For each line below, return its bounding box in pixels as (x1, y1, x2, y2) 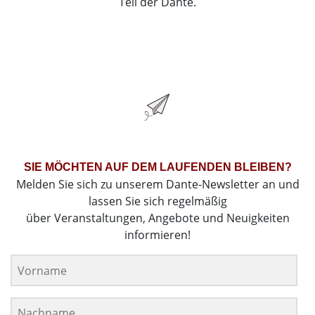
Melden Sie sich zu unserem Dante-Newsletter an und (15, 176, 300, 193)
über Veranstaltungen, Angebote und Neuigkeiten (25, 210, 290, 226)
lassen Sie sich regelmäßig (88, 193, 227, 210)
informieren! (124, 227, 191, 243)
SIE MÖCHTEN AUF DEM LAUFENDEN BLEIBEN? (23, 161, 292, 174)
